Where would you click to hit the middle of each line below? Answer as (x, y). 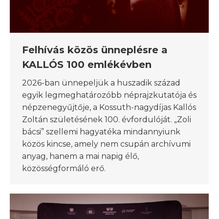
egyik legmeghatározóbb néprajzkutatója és (109, 95)
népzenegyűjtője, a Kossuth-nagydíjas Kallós (109, 107)
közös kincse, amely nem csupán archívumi (106, 144)
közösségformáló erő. (64, 168)
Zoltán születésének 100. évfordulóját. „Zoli (107, 119)
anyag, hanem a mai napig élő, (80, 156)
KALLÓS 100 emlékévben (87, 64)
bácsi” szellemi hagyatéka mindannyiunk (101, 131)
